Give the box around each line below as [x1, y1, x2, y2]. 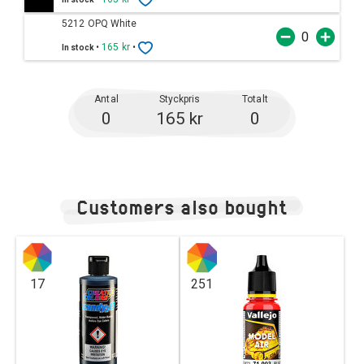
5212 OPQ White [62, 17, 137, 29]
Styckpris [158, 93, 201, 105]
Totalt [242, 93, 268, 105]
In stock [62, 42, 96, 52]
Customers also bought [76, 194, 288, 219]
